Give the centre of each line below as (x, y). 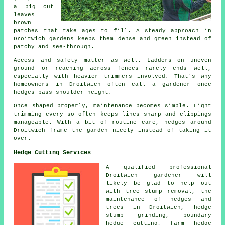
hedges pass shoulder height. (63, 92)
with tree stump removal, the (159, 191)
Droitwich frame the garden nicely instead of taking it (113, 130)
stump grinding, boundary (159, 215)
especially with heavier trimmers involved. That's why (113, 76)
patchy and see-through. (54, 46)
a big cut (34, 6)
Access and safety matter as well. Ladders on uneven (113, 60)
